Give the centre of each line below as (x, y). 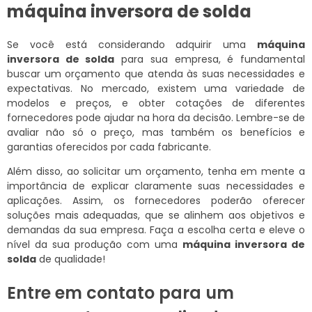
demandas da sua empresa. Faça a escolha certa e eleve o (156, 229)
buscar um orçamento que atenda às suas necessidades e (156, 73)
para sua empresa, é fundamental (210, 59)
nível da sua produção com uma (95, 244)
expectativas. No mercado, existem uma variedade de (156, 88)
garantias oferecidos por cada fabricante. (109, 147)
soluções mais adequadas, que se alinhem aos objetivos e (156, 215)
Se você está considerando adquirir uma (132, 44)
